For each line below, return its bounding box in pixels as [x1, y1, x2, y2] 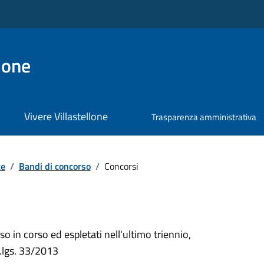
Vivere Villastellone [24, 108, 108, 125]
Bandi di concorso [18, 159, 91, 173]
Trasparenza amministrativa [151, 110, 257, 124]
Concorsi [104, 159, 138, 173]
